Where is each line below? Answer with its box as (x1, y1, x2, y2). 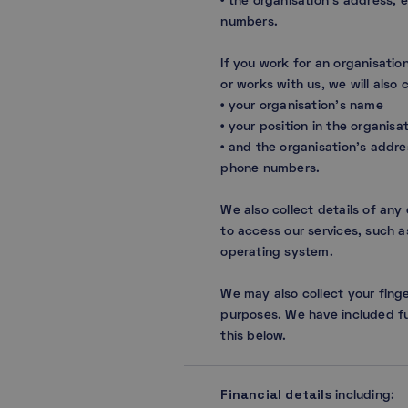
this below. (220, 330, 287, 342)
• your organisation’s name (220, 99, 383, 112)
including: (331, 389, 395, 402)
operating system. (220, 246, 342, 259)
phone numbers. (220, 162, 321, 175)
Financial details (220, 385, 331, 403)
